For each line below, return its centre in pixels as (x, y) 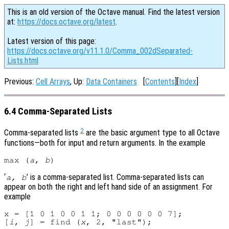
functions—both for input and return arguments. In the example (105, 143)
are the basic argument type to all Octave (152, 133)
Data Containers (111, 82)
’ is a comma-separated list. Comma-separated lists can (116, 177)
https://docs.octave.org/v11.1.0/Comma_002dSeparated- (100, 51)
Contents (160, 82)
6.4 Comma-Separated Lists (58, 111)
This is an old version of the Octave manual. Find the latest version (113, 12)
